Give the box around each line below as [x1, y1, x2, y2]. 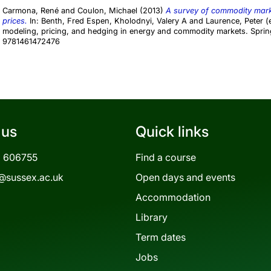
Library [135, 211, 168, 224]
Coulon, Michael [77, 6, 137, 16]
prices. [2, 16, 27, 26]
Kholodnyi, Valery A [114, 16, 187, 26]
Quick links [135, 123, 209, 141]
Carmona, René [2, 6, 59, 16]
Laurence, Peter [206, 16, 263, 26]
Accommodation [135, 191, 211, 204]
